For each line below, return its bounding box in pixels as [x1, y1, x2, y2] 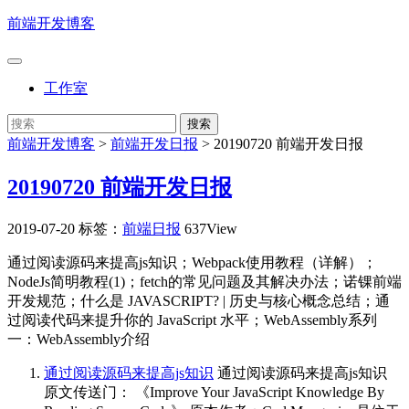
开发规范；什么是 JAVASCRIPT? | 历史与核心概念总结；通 [7, 292, 390, 309]
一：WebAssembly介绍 [7, 330, 150, 347]
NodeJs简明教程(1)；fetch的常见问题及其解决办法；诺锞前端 [7, 273, 402, 289]
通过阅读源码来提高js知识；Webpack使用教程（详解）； [7, 254, 377, 270]
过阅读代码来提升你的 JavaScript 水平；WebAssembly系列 [7, 311, 377, 328]
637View [184, 220, 237, 236]
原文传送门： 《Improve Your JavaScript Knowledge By [44, 383, 384, 400]
